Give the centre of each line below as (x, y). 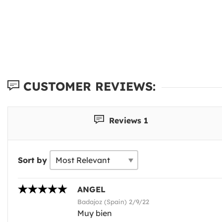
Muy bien (95, 213)
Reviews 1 (128, 120)
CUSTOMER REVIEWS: (87, 86)
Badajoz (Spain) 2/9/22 (113, 201)
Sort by (32, 160)
